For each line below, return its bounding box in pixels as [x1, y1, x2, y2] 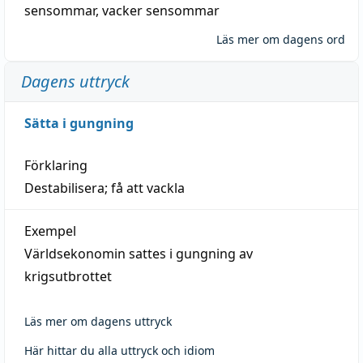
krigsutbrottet [24, 267, 112, 285]
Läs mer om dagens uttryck [24, 313, 172, 329]
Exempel [24, 221, 76, 240]
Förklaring [24, 156, 88, 174]
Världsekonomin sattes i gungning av [24, 244, 253, 263]
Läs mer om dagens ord [216, 31, 345, 47]
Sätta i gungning [24, 113, 134, 132]
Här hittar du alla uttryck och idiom [24, 342, 215, 358]
